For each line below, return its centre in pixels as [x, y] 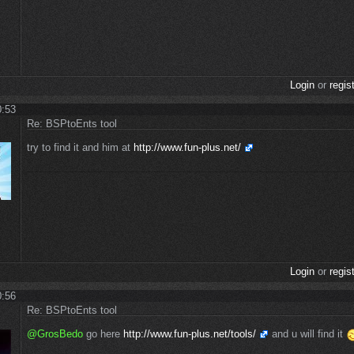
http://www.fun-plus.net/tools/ [190, 334]
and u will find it [307, 334]
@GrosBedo [55, 334]
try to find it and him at [80, 147]
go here [103, 334]
